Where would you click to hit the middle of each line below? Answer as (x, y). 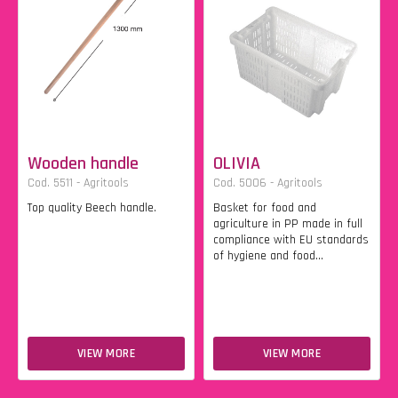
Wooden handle (83, 163)
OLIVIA (237, 163)
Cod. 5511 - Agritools (78, 183)
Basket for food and (265, 208)
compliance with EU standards (291, 240)
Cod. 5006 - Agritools (268, 183)
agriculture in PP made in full (288, 224)
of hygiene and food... (268, 256)
